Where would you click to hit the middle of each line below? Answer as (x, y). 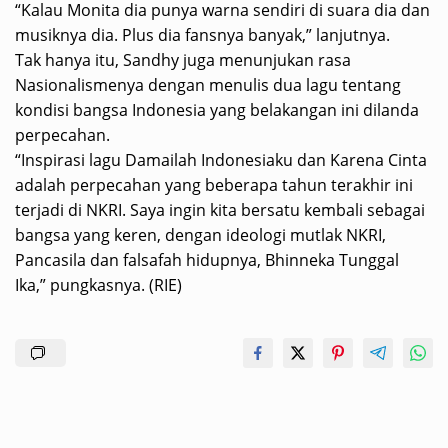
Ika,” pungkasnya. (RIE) (98, 285)
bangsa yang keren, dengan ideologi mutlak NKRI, (200, 235)
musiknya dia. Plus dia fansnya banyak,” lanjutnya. (202, 35)
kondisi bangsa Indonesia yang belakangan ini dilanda (217, 110)
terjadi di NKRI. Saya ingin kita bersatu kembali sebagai (220, 210)
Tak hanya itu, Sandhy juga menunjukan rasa (183, 60)
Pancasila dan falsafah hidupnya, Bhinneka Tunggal (207, 260)
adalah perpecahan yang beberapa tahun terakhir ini (214, 185)
